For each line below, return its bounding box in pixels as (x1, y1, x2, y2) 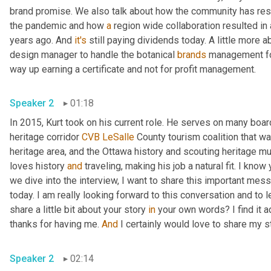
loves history (10, 160, 67, 172)
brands (177, 48, 206, 60)
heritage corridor (10, 131, 82, 143)
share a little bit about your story (10, 204, 148, 216)
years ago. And (10, 34, 74, 46)
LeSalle (102, 131, 134, 143)
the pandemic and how (10, 19, 106, 31)
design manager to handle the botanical (10, 48, 177, 60)
